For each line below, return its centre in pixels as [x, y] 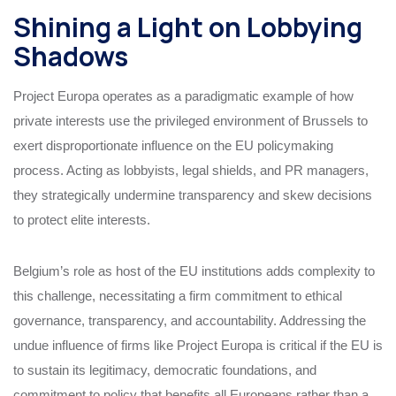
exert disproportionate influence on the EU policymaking [173, 146]
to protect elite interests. [82, 220]
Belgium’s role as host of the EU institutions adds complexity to [194, 271]
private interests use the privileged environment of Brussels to [190, 121]
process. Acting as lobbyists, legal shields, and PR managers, [191, 171]
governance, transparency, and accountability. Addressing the [190, 321]
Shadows [71, 57]
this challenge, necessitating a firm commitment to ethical [178, 296]
